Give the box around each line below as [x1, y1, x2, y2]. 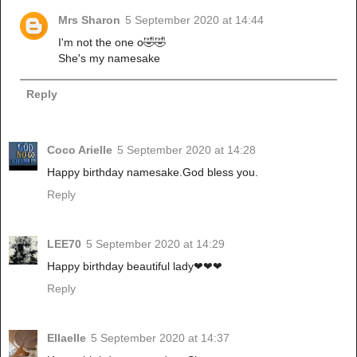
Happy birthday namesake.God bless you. [47, 166, 258, 178]
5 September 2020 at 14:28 [117, 143, 256, 156]
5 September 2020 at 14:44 [125, 13, 265, 26]
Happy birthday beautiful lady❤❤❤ [47, 259, 222, 273]
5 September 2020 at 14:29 [86, 237, 225, 250]
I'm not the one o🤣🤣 [58, 35, 167, 49]
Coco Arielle [47, 143, 112, 156]
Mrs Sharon [58, 13, 121, 26]
